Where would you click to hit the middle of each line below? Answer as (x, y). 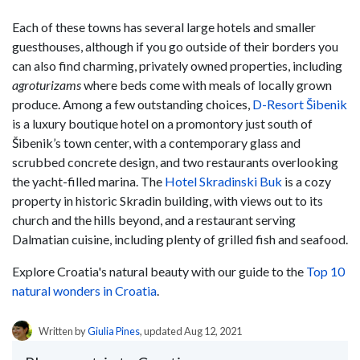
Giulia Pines (114, 331)
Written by (63, 331)
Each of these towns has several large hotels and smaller (164, 27)
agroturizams (47, 84)
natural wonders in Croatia (84, 290)
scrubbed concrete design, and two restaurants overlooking (175, 162)
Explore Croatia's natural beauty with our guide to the (159, 271)
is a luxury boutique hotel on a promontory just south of (162, 123)
